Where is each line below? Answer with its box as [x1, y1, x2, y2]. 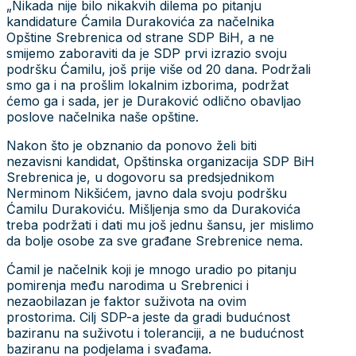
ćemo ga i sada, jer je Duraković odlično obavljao [6, 92, 301, 109]
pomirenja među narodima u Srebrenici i [6, 277, 249, 293]
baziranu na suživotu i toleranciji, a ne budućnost [6, 324, 304, 341]
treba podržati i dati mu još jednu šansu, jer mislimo [6, 216, 314, 233]
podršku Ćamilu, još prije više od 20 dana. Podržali [6, 60, 311, 77]
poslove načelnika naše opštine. [6, 108, 199, 125]
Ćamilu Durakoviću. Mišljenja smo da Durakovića [6, 200, 300, 217]
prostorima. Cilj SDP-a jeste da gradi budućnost [6, 308, 290, 325]
